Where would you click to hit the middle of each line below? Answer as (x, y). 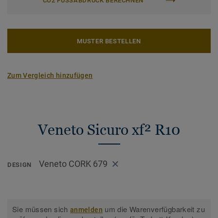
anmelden (86, 210)
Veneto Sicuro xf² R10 (109, 130)
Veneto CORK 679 (73, 164)
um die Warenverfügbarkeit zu (154, 209)
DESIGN (19, 165)
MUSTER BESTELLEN (109, 41)
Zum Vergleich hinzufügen (50, 75)
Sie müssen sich (41, 209)
